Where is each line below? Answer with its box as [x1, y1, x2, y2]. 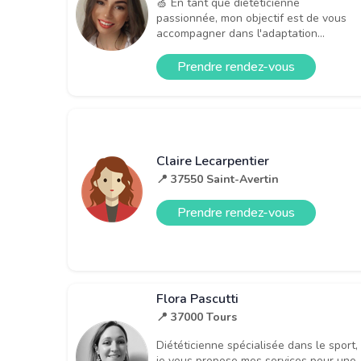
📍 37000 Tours [156, 309, 237, 325]
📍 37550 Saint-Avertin [156, 171, 279, 187]
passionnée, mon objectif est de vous [156, 10, 346, 27]
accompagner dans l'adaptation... [156, 26, 325, 42]
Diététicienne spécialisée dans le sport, [156, 337, 358, 353]
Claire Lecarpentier [156, 151, 269, 170]
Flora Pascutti [156, 289, 239, 308]
